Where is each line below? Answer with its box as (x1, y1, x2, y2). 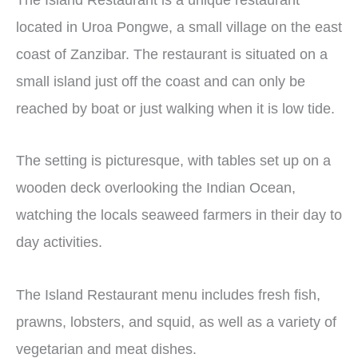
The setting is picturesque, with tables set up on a (16, 153, 331, 169)
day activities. (16, 234, 102, 251)
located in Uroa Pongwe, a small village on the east (16, 18, 342, 35)
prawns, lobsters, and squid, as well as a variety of (16, 313, 336, 330)
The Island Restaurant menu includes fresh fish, (16, 286, 320, 303)
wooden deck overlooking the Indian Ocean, (16, 180, 296, 197)
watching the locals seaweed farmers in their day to (16, 207, 342, 224)
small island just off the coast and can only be (16, 73, 305, 89)
